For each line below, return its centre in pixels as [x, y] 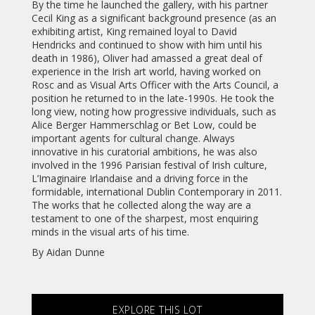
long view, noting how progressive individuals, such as [154, 112]
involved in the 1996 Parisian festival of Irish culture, [149, 165]
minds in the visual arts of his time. [110, 232]
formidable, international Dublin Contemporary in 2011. [156, 192]
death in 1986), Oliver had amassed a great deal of [147, 58]
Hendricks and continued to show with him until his [147, 45]
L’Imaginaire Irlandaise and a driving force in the [140, 179]
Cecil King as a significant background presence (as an [154, 18]
